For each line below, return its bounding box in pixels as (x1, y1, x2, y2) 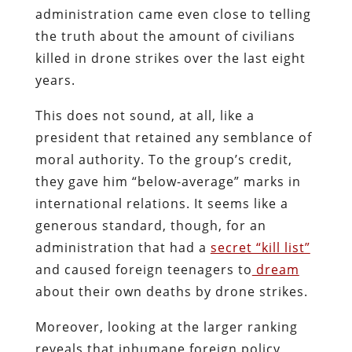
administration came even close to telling (35, 5, 311, 23)
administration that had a (35, 238, 211, 256)
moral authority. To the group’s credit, (35, 150, 292, 168)
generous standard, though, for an (35, 216, 266, 234)
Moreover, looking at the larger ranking (35, 317, 298, 335)
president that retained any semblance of (35, 128, 312, 146)
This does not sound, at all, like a (35, 106, 255, 124)
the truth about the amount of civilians (35, 27, 295, 45)
